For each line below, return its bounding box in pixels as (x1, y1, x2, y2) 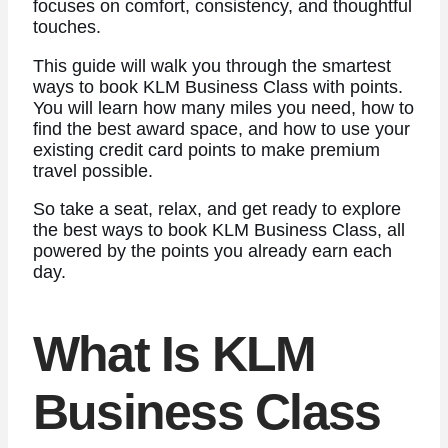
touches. (32, 17, 106, 38)
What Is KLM (32, 325, 316, 382)
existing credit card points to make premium (32, 139, 380, 160)
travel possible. (32, 160, 153, 181)
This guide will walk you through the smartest (32, 55, 391, 76)
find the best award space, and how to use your (32, 118, 410, 139)
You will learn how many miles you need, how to (32, 97, 414, 118)
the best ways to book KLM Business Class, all (32, 220, 405, 241)
